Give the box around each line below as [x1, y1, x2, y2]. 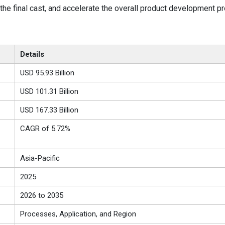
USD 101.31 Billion [20, 87, 78, 96]
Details [20, 50, 44, 59]
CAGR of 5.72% [20, 124, 70, 134]
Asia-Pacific [20, 154, 60, 163]
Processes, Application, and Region [20, 209, 136, 219]
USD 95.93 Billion [20, 68, 74, 78]
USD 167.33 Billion [20, 105, 78, 115]
